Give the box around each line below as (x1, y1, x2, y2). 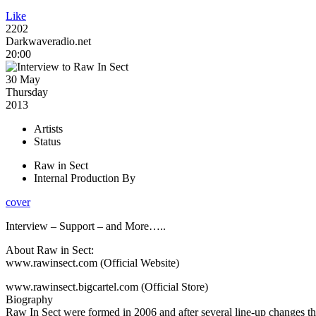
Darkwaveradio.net (6, 35, 91, 47)
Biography (6, 293, 53, 305)
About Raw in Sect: (6, 243, 94, 256)
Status (34, 135, 61, 147)
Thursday (6, 85, 48, 98)
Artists (34, 122, 63, 135)
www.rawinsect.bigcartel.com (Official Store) (6, 280, 208, 293)
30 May (6, 73, 40, 85)
